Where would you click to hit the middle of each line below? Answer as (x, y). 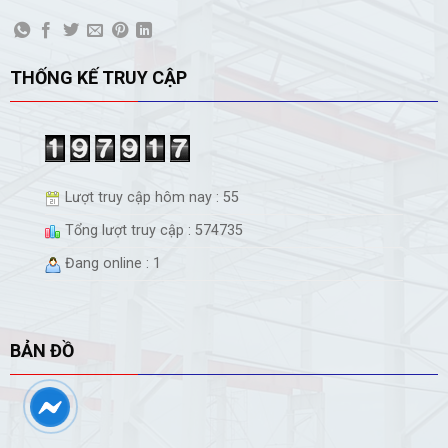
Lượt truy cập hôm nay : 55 (149, 198)
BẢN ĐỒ (41, 350)
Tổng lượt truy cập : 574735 (151, 231)
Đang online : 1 (110, 264)
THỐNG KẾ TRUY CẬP (98, 78)
